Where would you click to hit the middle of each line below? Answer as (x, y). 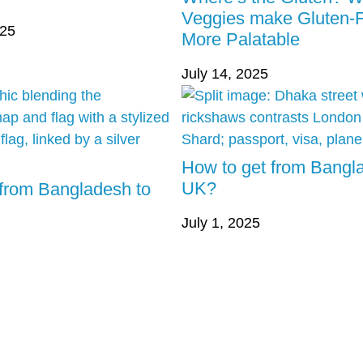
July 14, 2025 (225, 74)
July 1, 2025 (221, 223)
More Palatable (241, 40)
